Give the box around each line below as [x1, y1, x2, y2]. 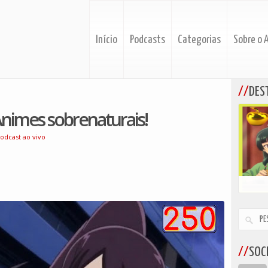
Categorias [178, 34, 221, 45]
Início [96, 34, 117, 45]
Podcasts [130, 34, 165, 45]
